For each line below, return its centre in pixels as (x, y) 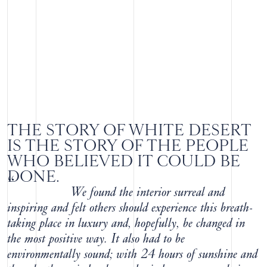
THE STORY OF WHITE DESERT (129, 129)
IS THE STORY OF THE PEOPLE (128, 145)
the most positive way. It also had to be (96, 238)
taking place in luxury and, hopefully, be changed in (126, 222)
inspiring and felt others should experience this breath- (130, 207)
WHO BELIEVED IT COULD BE (124, 160)
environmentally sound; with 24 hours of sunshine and (132, 253)
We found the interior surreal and (148, 191)
